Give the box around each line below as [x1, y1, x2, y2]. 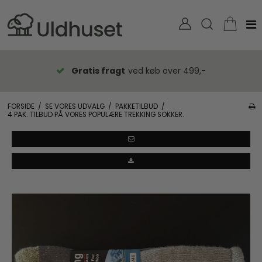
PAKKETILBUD [115, 101, 158, 111]
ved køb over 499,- [128, 65, 206, 77]
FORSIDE [7, 101, 35, 111]
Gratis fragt [71, 65, 125, 77]
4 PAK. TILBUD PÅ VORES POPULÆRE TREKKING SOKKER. [7, 109, 184, 119]
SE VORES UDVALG [44, 101, 105, 111]
